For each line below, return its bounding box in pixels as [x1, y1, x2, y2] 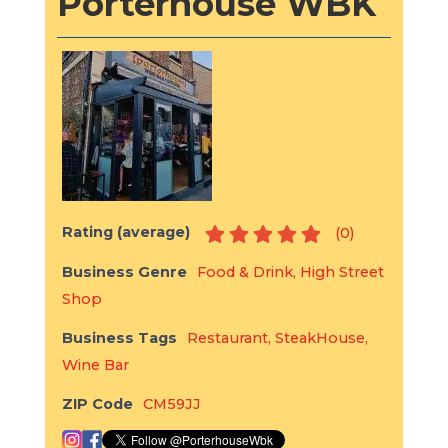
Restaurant [186, 329, 268, 348]
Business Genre [61, 263, 187, 282]
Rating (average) [61, 223, 190, 242]
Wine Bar [61, 356, 129, 375]
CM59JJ [142, 395, 201, 414]
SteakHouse [274, 329, 365, 348]
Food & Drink [196, 263, 293, 282]
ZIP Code [61, 395, 133, 414]
